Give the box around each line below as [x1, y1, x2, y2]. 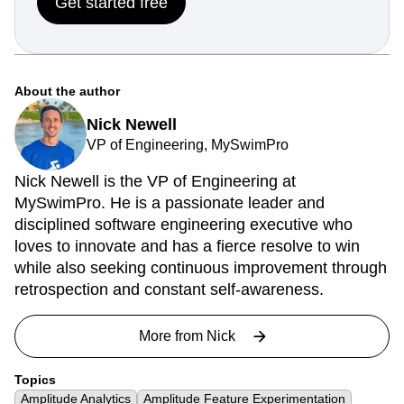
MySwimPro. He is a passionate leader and [14, 194, 325, 213]
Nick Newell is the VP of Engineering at [14, 172, 296, 191]
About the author [14, 84, 120, 99]
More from [139, 328, 207, 344]
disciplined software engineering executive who [14, 216, 353, 234]
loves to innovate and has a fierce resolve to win [14, 237, 360, 256]
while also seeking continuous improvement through [14, 259, 387, 278]
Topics [14, 372, 56, 388]
